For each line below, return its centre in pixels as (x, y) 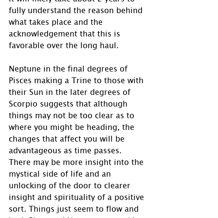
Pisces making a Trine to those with (77, 80)
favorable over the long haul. (64, 45)
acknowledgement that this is (66, 33)
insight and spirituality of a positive (78, 197)
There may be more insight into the (77, 162)
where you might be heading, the (73, 127)
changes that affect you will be (68, 138)
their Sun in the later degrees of (71, 92)
